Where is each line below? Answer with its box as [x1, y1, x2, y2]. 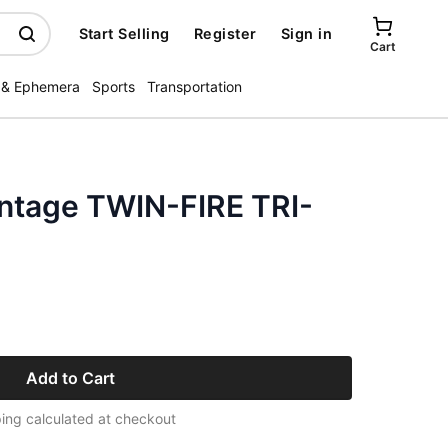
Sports [92, 78, 135, 95]
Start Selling [78, 25, 170, 42]
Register [193, 25, 257, 42]
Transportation [147, 78, 242, 95]
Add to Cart [25, 368, 115, 388]
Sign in [280, 25, 332, 42]
